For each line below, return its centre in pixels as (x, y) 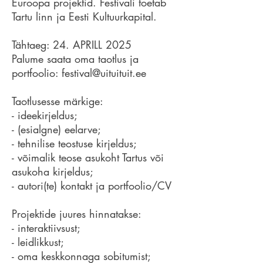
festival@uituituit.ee (104, 73)
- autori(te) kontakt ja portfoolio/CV (92, 186)
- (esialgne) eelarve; (56, 129)
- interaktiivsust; (46, 228)
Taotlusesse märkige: (58, 101)
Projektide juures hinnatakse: (77, 214)
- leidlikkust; (38, 242)
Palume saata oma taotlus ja (75, 59)
